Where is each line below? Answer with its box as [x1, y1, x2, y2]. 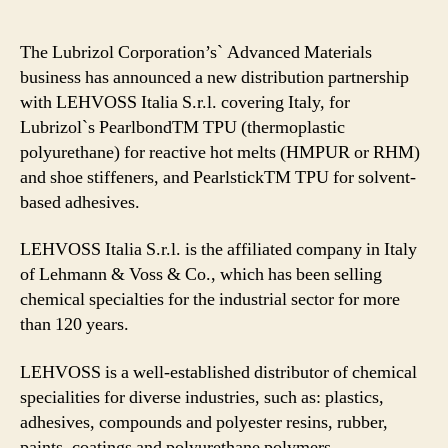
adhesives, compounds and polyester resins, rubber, [20, 410, 388, 434]
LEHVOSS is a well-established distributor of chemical [20, 360, 417, 384]
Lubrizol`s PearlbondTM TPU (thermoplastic [20, 115, 345, 139]
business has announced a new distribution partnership [20, 65, 409, 89]
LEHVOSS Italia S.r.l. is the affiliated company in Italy [20, 238, 417, 261]
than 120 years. [20, 313, 129, 336]
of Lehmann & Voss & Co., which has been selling [20, 263, 382, 286]
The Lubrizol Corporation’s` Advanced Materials [20, 40, 372, 64]
